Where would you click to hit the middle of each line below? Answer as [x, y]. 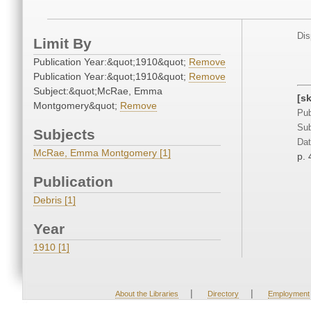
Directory [223, 294]
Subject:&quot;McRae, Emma [98, 91]
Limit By [62, 44]
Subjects [64, 135]
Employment [288, 294]
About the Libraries [146, 294]
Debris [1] [54, 200]
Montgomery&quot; [77, 106]
